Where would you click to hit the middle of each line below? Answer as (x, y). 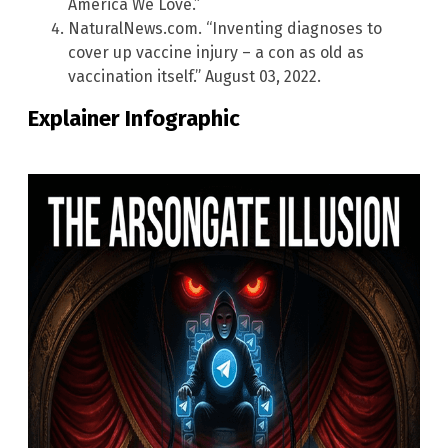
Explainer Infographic (134, 119)
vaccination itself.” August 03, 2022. (194, 77)
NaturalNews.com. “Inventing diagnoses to (225, 29)
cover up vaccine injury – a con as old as (216, 53)
